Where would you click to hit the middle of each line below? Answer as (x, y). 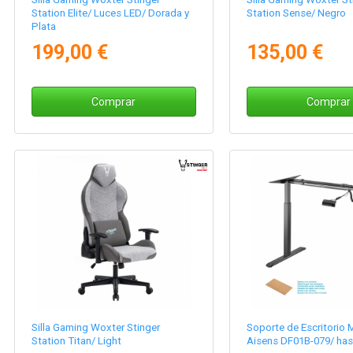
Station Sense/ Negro (296, 13)
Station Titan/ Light (77, 341)
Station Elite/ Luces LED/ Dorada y (111, 13)
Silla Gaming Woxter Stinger (96, 327)
